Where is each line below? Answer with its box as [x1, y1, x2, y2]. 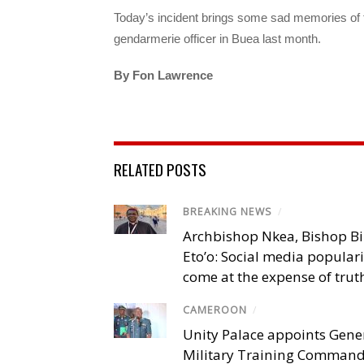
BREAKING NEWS [183, 204, 272, 219]
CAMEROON [183, 303, 247, 318]
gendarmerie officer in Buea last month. [114, 32, 321, 46]
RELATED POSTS [114, 157, 206, 180]
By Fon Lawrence [114, 67, 213, 82]
